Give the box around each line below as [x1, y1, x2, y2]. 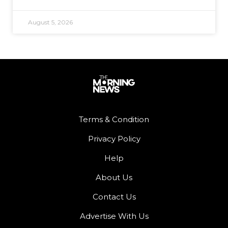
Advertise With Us [79, 211, 149, 221]
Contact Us [92, 191, 136, 202]
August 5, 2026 [28, 18, 73, 26]
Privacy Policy [88, 133, 140, 144]
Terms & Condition [79, 114, 149, 124]
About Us [96, 172, 132, 182]
